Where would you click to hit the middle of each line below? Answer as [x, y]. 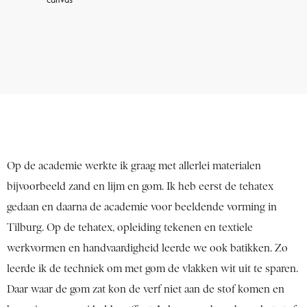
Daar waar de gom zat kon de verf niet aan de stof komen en [146, 290]
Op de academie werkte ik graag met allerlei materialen [134, 166]
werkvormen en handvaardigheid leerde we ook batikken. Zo [147, 248]
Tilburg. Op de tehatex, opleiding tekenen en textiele [130, 228]
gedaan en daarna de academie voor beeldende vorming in [142, 207]
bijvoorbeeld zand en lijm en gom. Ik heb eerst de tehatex [140, 187]
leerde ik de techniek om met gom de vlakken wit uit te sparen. [152, 269]
